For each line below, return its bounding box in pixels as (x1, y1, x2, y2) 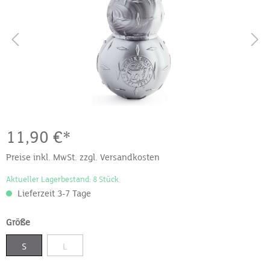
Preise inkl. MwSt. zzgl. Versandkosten (6, 152, 160, 163)
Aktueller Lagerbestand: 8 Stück (6, 175, 119, 184)
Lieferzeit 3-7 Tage (17, 188, 91, 199)
